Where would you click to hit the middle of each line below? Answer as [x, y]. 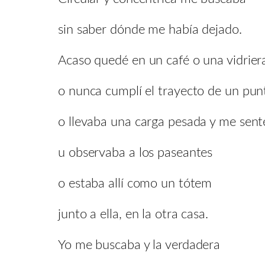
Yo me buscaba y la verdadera [139, 245]
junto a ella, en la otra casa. [133, 214]
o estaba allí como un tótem [135, 183]
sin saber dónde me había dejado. [150, 29]
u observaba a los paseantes [135, 152]
